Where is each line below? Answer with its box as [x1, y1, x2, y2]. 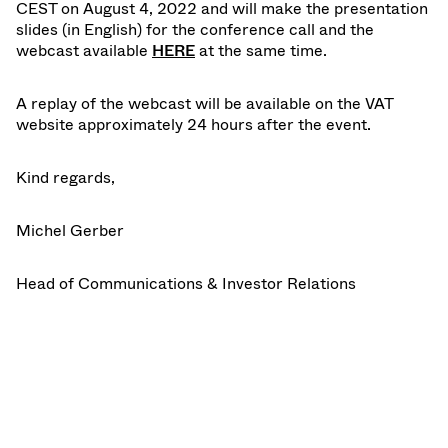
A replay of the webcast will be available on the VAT [16, 94, 393, 113]
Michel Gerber [16, 221, 124, 240]
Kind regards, [16, 168, 115, 187]
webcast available [16, 41, 152, 60]
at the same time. [199, 41, 327, 60]
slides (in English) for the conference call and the [16, 20, 374, 39]
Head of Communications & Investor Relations [16, 274, 356, 293]
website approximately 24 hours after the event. [16, 115, 371, 134]
